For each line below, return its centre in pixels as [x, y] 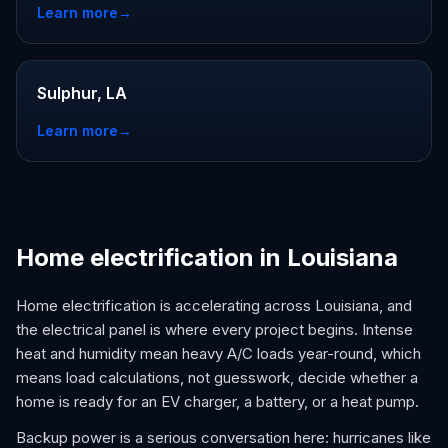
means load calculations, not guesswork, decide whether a [217, 377]
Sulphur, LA [82, 93]
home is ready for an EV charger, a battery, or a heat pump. [217, 401]
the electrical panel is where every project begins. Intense [214, 329]
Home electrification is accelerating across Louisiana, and [214, 305]
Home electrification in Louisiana [207, 257]
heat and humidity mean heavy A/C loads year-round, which [218, 353]
